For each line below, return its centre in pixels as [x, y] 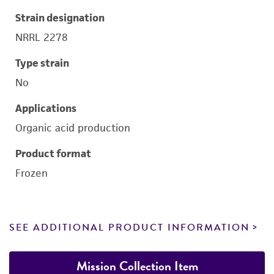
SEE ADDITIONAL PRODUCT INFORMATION [129, 228]
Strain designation [60, 18]
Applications [46, 108]
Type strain [42, 63]
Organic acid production [73, 128]
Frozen [31, 173]
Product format [53, 154]
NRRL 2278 [42, 37]
